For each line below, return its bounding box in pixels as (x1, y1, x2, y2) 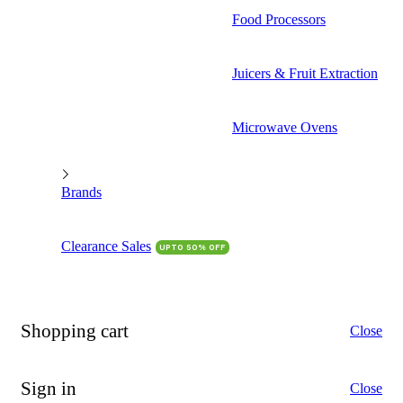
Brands (61, 184, 102, 200)
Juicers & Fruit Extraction (232, 65, 378, 81)
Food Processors (232, 11, 326, 27)
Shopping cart (21, 319, 129, 341)
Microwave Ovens (232, 119, 337, 135)
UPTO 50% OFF (159, 242, 226, 252)
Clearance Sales (61, 237, 151, 254)
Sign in (21, 377, 76, 399)
